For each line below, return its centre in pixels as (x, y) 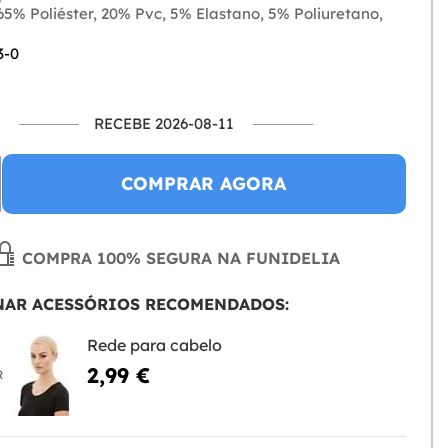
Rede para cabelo (154, 345)
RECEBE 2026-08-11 (164, 124)
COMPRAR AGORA (204, 184)
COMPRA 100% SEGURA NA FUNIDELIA (178, 258)
